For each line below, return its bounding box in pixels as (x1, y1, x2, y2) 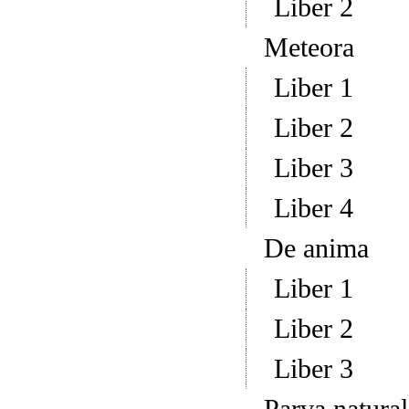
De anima (263, 233, 369, 264)
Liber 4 (273, 193, 353, 224)
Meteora (263, 32, 354, 63)
